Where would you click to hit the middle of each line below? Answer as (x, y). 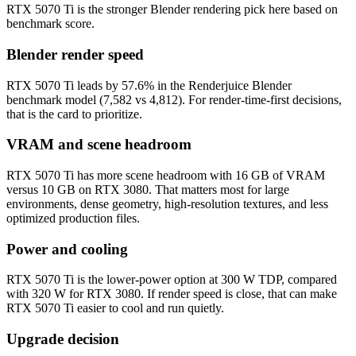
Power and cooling (67, 249)
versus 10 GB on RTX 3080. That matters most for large (148, 190)
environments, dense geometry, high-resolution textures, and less (167, 204)
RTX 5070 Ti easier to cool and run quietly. (115, 308)
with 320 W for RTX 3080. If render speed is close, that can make (172, 294)
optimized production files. (73, 218)
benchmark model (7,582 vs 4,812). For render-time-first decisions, (174, 99)
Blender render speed (75, 54)
